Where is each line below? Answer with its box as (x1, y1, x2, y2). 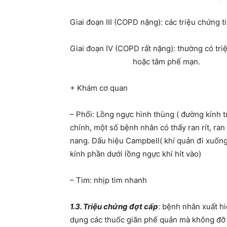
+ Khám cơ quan (70, 83, 128, 93)
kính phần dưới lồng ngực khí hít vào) (70, 149, 201, 159)
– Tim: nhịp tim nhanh (70, 175, 147, 185)
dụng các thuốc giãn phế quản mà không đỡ (70, 215, 225, 225)
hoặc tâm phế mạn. (70, 57, 200, 67)
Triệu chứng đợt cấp (83, 202, 158, 212)
